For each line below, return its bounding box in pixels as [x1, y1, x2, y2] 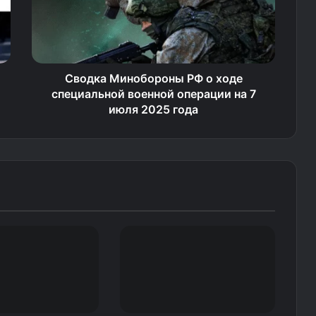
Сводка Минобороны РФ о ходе [64, 71, 243, 85]
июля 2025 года [109, 102, 198, 116]
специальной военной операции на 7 [51, 87, 256, 101]
